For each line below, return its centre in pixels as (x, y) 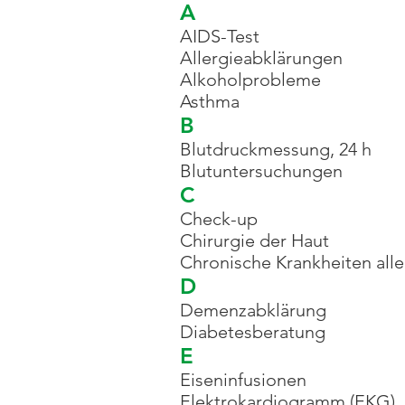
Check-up (219, 219)
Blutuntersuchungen (261, 171)
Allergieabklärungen (261, 58)
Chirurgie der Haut (254, 240)
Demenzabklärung (253, 310)
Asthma (210, 101)
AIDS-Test (220, 36)
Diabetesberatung (253, 332)
